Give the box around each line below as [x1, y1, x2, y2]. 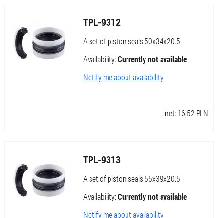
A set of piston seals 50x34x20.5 [83, 36, 181, 47]
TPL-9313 [83, 153, 121, 166]
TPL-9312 [83, 16, 121, 29]
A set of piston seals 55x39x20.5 [83, 173, 181, 184]
